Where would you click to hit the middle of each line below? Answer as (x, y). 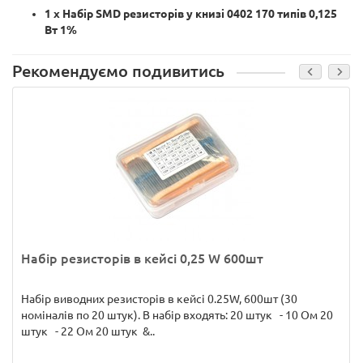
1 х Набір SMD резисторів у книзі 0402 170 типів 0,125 (191, 14)
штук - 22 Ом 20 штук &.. (88, 331)
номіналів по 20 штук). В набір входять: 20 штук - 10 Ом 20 (177, 315)
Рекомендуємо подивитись (118, 71)
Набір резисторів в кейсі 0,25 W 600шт (142, 258)
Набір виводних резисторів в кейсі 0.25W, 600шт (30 (159, 299)
